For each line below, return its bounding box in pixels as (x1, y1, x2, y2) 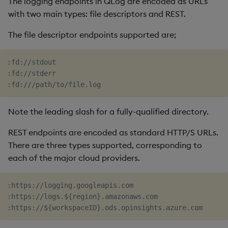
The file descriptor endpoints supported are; (8, 30, 176, 40)
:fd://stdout (7, 58, 56, 66)
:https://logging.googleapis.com (7, 181, 133, 189)
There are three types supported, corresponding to (8, 140, 202, 150)
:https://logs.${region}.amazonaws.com (7, 192, 158, 201)
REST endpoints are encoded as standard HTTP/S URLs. (8, 127, 218, 137)
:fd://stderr (7, 69, 56, 77)
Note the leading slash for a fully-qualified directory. (8, 106, 209, 117)
